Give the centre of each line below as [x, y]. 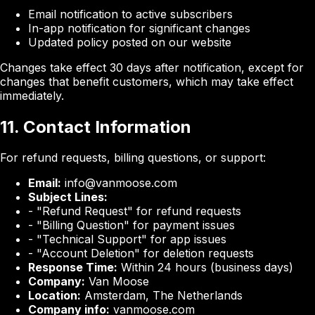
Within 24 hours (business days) [205, 268]
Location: [54, 296]
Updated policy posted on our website [130, 42]
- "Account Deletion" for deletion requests [141, 253]
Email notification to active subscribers [130, 14]
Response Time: [73, 268]
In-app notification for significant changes [139, 28]
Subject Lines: [68, 197]
